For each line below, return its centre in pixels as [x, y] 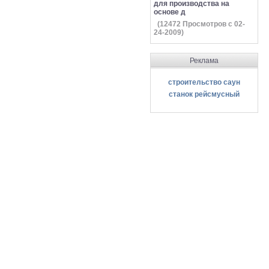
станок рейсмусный [204, 94]
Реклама [204, 61]
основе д [170, 12]
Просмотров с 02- [213, 24]
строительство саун [204, 82]
